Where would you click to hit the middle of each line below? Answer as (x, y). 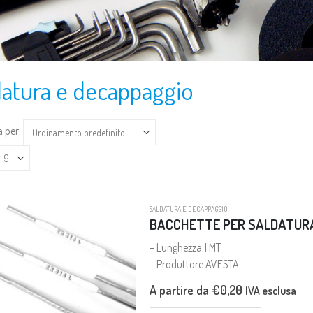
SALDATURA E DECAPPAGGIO (189, 209)
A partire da (181, 290)
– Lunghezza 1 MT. (186, 248)
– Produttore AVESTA (194, 264)
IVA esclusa (271, 291)
